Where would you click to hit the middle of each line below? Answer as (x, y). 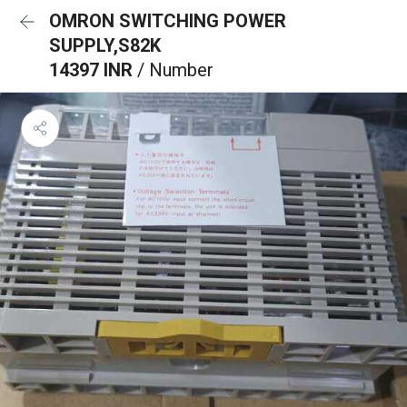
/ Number (175, 70)
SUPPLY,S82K (105, 45)
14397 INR (93, 70)
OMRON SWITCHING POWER (168, 21)
